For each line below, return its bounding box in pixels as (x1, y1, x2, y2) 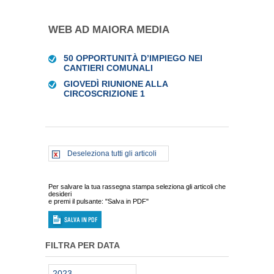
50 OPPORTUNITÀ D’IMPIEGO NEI (64, 53, 202, 63)
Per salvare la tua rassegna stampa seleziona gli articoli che (48, 183, 226, 190)
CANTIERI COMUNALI (64, 63, 153, 73)
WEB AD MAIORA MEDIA (48, 24, 169, 35)
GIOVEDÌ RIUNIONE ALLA (64, 79, 168, 89)
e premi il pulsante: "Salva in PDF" (48, 198, 149, 205)
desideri (48, 190, 72, 198)
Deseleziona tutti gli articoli (67, 149, 157, 158)
